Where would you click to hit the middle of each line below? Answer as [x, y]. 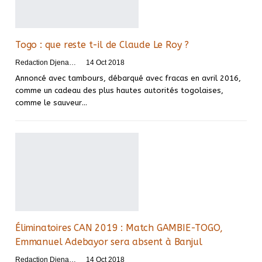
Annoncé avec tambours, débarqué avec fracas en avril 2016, [128, 78]
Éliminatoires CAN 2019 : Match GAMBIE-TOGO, [119, 228]
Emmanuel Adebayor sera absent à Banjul [109, 242]
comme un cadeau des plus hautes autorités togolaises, [119, 90]
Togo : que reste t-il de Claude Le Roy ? [102, 44]
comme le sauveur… [51, 102]
